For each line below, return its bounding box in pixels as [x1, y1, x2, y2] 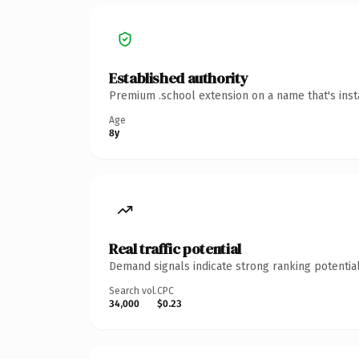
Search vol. [109, 284, 157, 296]
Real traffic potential [109, 238, 241, 259]
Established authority [109, 67, 248, 88]
